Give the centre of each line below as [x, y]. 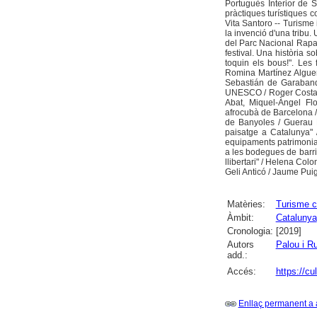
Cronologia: [250, 231]
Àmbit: [240, 218]
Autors [240, 245]
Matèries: [246, 204]
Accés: [241, 272]
